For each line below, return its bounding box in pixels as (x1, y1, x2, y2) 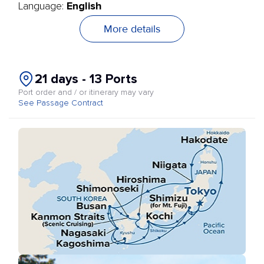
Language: (18, 1, 67, 12)
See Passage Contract (18, 99, 103, 107)
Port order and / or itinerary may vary (18, 88, 154, 97)
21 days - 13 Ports (35, 71, 137, 87)
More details (104, 22, 160, 35)
